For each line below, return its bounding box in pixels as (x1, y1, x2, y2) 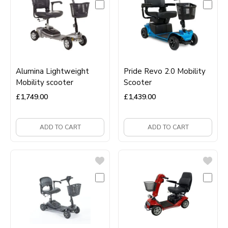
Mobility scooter (16, 77, 73, 88)
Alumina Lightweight (16, 66, 89, 76)
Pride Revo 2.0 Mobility (124, 66, 206, 76)
